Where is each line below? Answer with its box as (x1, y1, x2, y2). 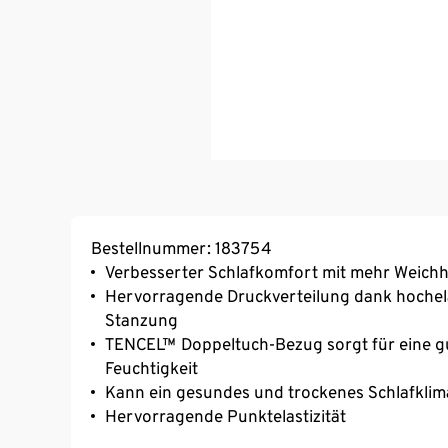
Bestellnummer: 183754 (91, 237, 271, 258)
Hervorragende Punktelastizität (105, 405, 346, 426)
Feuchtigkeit (105, 357, 198, 378)
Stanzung (105, 309, 178, 330)
